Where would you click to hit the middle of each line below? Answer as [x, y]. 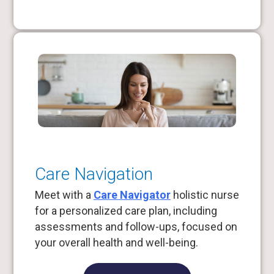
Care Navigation [94, 174]
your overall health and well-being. [116, 243]
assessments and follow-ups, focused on [136, 227]
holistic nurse [205, 195]
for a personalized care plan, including [126, 211]
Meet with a [64, 195]
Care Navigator [132, 195]
